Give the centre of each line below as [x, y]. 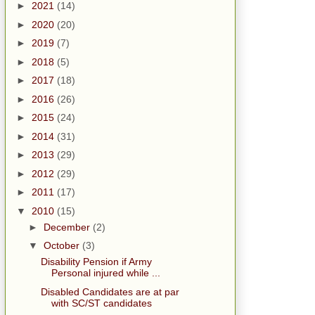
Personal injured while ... [105, 273]
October [63, 246]
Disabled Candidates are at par [110, 291]
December [68, 227]
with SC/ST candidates [101, 303]
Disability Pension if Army [96, 262]
